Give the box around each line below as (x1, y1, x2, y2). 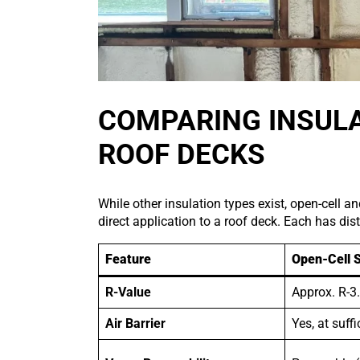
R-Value (105, 284, 151, 301)
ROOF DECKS (98, 138, 265, 172)
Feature (105, 252, 151, 268)
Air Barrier (105, 316, 166, 332)
